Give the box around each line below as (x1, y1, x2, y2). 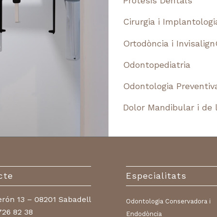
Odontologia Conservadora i (126, 198, 211, 205)
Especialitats (126, 171, 187, 181)
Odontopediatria (123, 59, 190, 70)
